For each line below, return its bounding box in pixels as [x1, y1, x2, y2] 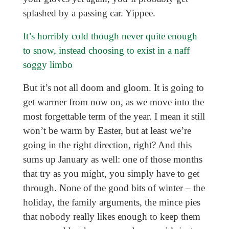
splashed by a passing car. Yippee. [22, 8, 155, 19]
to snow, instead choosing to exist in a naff [22, 45, 190, 56]
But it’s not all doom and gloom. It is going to [22, 82, 204, 94]
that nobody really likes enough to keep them [22, 211, 200, 222]
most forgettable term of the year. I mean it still [22, 111, 205, 122]
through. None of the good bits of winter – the [22, 182, 205, 194]
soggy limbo [22, 59, 73, 71]
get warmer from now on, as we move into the [22, 97, 204, 108]
